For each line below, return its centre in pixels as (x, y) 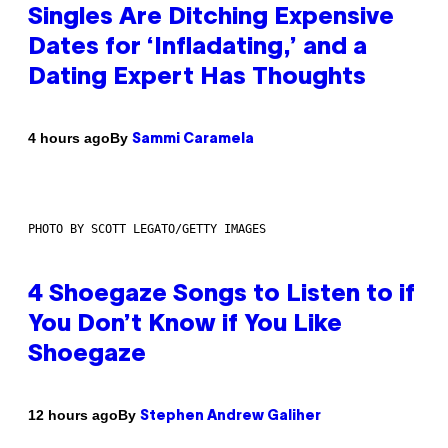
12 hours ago (73, 415)
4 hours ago (69, 138)
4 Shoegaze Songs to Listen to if (221, 294)
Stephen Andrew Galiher (230, 416)
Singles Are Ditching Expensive (211, 17)
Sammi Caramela (193, 139)
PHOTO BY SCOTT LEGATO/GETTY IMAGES (147, 228)
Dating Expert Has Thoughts (197, 77)
